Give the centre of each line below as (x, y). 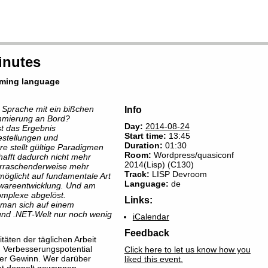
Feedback (147, 233)
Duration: (143, 145)
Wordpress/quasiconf (192, 155)
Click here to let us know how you (187, 249)
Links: (138, 200)
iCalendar (151, 217)
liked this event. (153, 259)
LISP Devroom (178, 174)
